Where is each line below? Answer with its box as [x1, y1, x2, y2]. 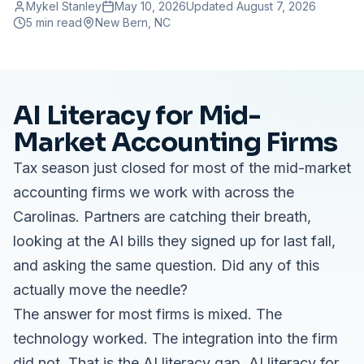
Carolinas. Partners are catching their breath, [13, 208, 311, 225]
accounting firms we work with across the [13, 184, 294, 201]
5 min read [26, 15, 82, 29]
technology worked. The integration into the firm [13, 330, 338, 347]
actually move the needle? [13, 281, 188, 298]
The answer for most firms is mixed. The [13, 305, 282, 323]
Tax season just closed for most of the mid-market [13, 159, 351, 176]
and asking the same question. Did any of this [13, 257, 319, 274]
